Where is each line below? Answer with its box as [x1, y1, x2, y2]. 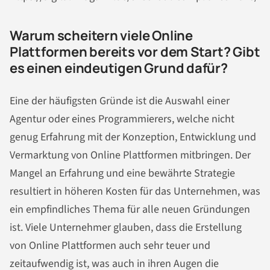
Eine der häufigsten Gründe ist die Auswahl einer [10, 93, 230, 108]
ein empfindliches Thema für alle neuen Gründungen [10, 201, 250, 217]
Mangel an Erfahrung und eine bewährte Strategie [10, 165, 235, 181]
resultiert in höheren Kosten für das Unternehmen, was [10, 183, 260, 199]
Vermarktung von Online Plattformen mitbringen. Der [10, 147, 251, 163]
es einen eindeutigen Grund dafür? [10, 59, 228, 78]
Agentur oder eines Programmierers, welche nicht [10, 111, 234, 127]
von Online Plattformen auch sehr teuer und [10, 237, 210, 253]
